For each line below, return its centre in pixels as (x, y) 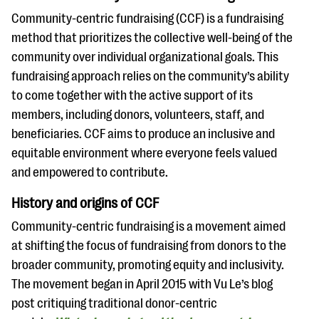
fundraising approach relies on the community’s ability (150, 76)
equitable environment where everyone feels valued (144, 153)
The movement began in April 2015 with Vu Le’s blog (142, 284)
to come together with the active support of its (132, 95)
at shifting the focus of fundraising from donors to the (149, 245)
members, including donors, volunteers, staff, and (138, 114)
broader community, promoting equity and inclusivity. (148, 265)
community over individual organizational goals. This (145, 57)
